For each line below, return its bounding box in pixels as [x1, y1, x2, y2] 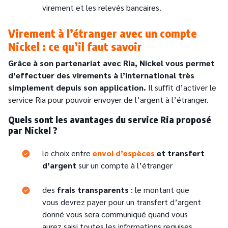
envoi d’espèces [93, 148, 155, 159]
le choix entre [42, 148, 91, 159]
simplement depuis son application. [8, 82, 146, 93]
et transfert [155, 148, 205, 159]
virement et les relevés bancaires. [42, 2, 161, 13]
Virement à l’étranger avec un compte [8, 26, 197, 41]
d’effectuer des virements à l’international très [8, 70, 194, 81]
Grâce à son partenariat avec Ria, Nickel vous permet [8, 58, 215, 69]
